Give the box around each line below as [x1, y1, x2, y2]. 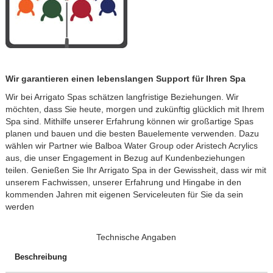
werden [5, 201, 34, 211]
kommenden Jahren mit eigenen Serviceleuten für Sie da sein [5, 189, 243, 199]
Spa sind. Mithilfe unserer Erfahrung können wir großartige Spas [5, 116, 253, 126]
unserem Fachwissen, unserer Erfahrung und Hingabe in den [5, 177, 241, 187]
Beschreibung [14, 252, 67, 261]
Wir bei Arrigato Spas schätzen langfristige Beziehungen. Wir [5, 91, 239, 102]
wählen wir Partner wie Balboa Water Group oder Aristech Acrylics [5, 140, 258, 151]
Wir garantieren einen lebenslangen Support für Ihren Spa [5, 73, 246, 83]
